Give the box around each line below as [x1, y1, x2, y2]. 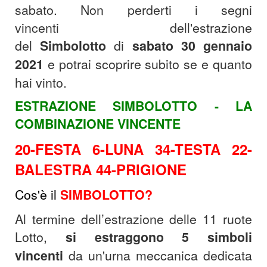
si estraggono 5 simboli [65, 228, 252, 247]
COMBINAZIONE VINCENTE [15, 114, 181, 133]
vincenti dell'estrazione [15, 18, 252, 37]
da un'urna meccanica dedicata [63, 246, 252, 265]
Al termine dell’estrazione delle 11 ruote [15, 210, 252, 228]
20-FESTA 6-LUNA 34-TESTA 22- [15, 139, 252, 160]
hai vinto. [15, 73, 67, 92]
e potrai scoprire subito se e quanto [44, 55, 252, 73]
